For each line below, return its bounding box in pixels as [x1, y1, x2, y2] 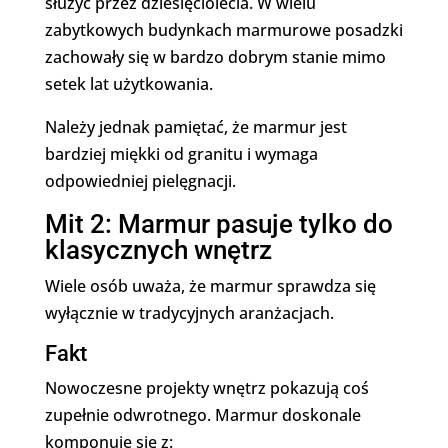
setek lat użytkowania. [44, 73, 213, 95]
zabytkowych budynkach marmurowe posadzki [44, 19, 403, 41]
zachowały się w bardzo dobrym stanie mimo [44, 46, 386, 68]
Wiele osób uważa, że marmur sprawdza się [44, 275, 376, 297]
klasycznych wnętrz [44, 235, 272, 265]
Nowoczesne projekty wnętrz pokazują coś [44, 377, 369, 399]
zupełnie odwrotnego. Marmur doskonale [44, 404, 361, 426]
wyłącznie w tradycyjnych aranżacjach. [44, 302, 334, 324]
